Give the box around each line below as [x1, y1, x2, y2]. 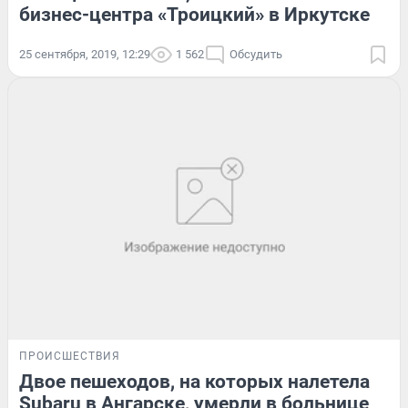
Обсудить [229, 47, 282, 62]
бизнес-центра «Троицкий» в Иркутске [19, 4, 370, 26]
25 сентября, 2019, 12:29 [19, 47, 150, 62]
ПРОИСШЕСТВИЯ [19, 349, 120, 362]
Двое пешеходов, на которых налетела [19, 370, 370, 393]
